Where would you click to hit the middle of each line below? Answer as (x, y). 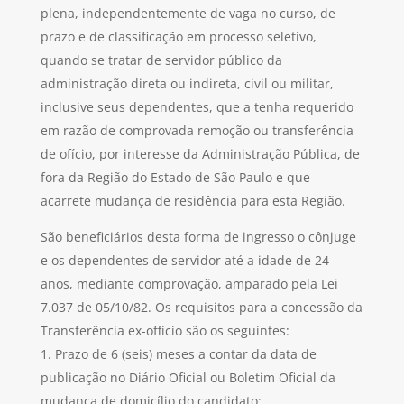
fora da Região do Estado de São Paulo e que (175, 178)
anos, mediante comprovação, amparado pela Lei (189, 284)
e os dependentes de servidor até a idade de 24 (184, 261)
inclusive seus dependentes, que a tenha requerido (197, 107)
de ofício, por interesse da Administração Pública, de (200, 154)
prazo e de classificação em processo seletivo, (178, 37)
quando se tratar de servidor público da (161, 60)
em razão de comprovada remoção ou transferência (197, 131)
